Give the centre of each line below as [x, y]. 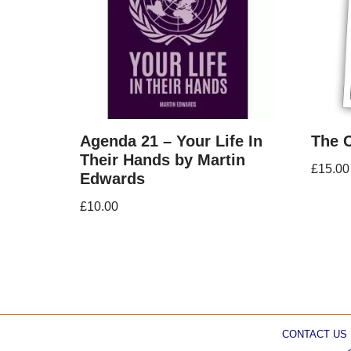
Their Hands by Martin [163, 159]
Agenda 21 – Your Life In [171, 141]
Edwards [112, 178]
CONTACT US [315, 334]
